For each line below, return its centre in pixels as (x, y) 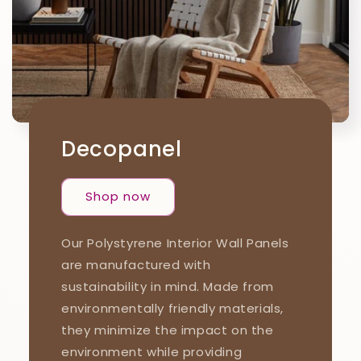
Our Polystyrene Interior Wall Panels (175, 243)
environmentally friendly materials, (172, 308)
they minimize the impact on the (167, 330)
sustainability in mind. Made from (167, 286)
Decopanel (121, 149)
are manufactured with (136, 264)
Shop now (118, 197)
